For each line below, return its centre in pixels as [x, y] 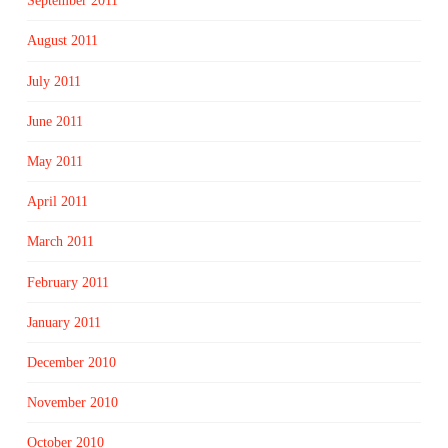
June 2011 [54, 121]
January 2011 [63, 322]
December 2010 [71, 362]
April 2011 [57, 202]
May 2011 [54, 161]
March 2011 [60, 242]
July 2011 [53, 81]
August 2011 [62, 41]
